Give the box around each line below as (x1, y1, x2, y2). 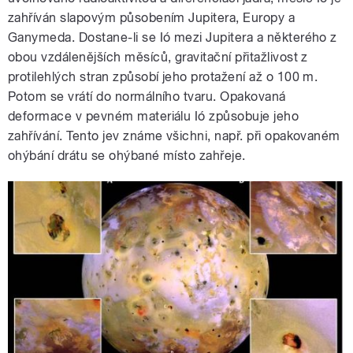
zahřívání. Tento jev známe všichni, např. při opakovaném (8, 128, 340, 144)
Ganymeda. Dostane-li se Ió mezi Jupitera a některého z (8, 30, 337, 46)
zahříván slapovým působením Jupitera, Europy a (8, 10, 295, 26)
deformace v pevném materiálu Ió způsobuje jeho (8, 109, 299, 124)
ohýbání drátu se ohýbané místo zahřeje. (8, 148, 246, 164)
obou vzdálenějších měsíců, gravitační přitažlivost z (8, 50, 308, 65)
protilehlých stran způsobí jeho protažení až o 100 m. (8, 69, 318, 85)
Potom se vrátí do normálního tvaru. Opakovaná (8, 89, 286, 105)
